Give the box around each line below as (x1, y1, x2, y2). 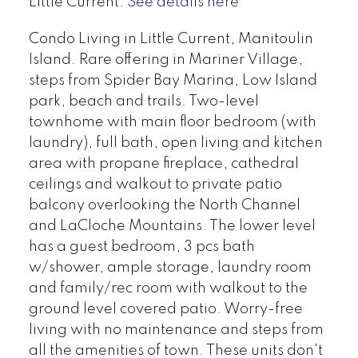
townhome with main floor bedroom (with (28, 114, 316, 129)
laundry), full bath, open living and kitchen (28, 135, 323, 150)
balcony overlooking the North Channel (28, 197, 300, 213)
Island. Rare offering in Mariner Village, (28, 52, 303, 67)
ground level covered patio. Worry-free (28, 301, 303, 316)
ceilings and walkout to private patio (28, 177, 282, 192)
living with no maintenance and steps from (28, 322, 324, 337)
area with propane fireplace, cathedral (28, 156, 299, 171)
